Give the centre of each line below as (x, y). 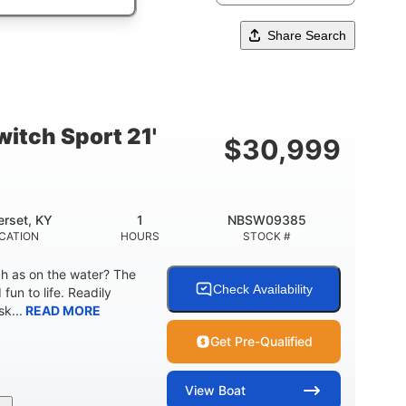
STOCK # (267, 237)
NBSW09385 (267, 220)
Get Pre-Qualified (261, 342)
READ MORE (62, 311)
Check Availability (263, 290)
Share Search (307, 36)
